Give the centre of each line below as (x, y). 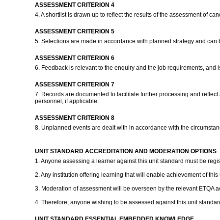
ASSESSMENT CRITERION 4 (74, 5)
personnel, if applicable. (67, 101)
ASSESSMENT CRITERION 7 (74, 84)
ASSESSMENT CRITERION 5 (74, 31)
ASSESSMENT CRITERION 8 (74, 118)
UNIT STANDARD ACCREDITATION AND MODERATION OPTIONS (125, 151)
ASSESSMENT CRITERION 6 (74, 58)
